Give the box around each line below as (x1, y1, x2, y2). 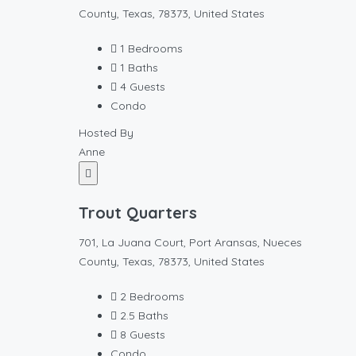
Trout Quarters (79, 203, 197, 222)
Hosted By (79, 126, 133, 140)
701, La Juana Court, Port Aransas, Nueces (79, 235, 302, 250)
